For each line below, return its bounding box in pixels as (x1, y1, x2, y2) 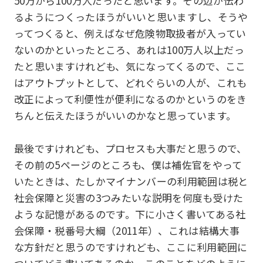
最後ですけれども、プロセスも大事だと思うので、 (14, 141, 247, 156)
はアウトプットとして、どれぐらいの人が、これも (14, 75, 247, 90)
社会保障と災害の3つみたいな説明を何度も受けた (14, 190, 244, 205)
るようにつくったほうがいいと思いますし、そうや (14, 9, 248, 24)
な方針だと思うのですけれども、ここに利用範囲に (14, 240, 248, 254)
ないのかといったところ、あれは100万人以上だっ (14, 42, 245, 57)
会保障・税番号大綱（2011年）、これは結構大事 (14, 223, 240, 238)
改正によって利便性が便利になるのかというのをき (14, 92, 247, 106)
